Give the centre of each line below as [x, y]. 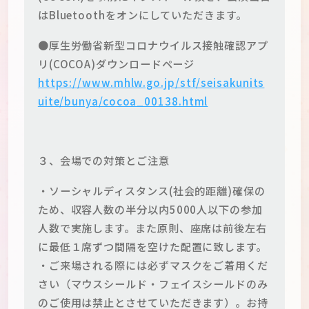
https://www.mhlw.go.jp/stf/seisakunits [151, 82]
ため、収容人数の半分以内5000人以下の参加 [150, 209]
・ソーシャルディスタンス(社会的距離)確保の [151, 190]
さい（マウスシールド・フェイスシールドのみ [153, 283]
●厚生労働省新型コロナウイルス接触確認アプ [153, 44]
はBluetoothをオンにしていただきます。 [142, 15]
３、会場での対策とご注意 [103, 160]
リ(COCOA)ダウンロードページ [116, 63]
